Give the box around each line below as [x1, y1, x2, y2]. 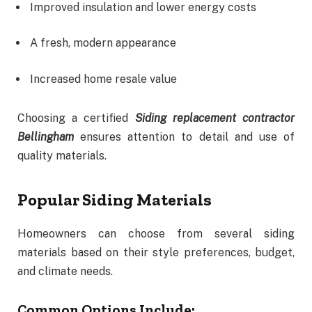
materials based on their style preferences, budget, [17, 245, 295, 259]
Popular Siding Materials [17, 189, 212, 210]
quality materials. [17, 148, 107, 162]
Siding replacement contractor [134, 111, 295, 125]
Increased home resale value [30, 72, 177, 86]
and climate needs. [17, 264, 113, 278]
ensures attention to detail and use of [74, 130, 295, 143]
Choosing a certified [17, 111, 135, 125]
